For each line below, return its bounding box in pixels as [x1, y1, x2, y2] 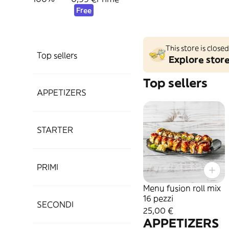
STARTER [37, 125, 73, 135]
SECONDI [37, 199, 74, 210]
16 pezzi [143, 193, 173, 203]
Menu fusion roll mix [143, 183, 221, 193]
